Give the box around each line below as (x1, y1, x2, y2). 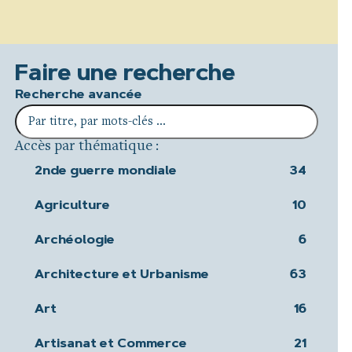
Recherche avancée (15, 88, 143, 101)
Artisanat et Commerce (35, 337, 188, 350)
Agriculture (35, 199, 111, 212)
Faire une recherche (15, 63, 236, 86)
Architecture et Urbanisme (35, 268, 210, 281)
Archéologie (35, 233, 115, 247)
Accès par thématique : (15, 138, 159, 154)
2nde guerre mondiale (35, 164, 178, 178)
